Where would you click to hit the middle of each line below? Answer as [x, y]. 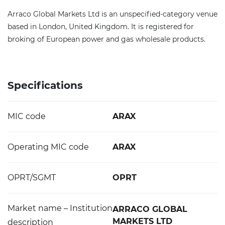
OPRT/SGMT [32, 178]
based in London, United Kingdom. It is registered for [101, 27]
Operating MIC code [48, 147]
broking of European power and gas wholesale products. [106, 39]
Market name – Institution [60, 208]
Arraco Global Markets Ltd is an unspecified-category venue [113, 14]
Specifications [45, 85]
